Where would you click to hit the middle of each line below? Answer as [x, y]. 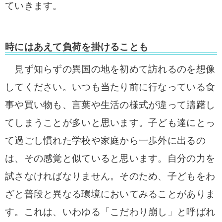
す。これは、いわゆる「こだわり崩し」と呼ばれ [110, 212]
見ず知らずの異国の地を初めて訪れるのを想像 [110, 69]
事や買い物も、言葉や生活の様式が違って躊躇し [110, 105]
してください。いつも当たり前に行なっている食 [110, 87]
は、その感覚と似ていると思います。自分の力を [110, 158]
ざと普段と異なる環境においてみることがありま [110, 194]
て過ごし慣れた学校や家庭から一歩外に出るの [105, 140]
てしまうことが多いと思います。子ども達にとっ [110, 123]
